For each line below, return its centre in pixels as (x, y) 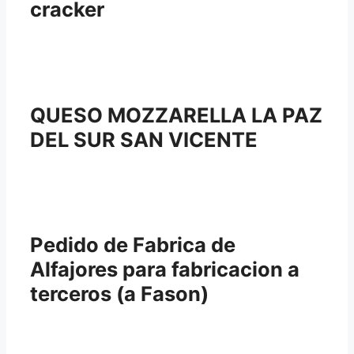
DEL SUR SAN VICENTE (144, 139)
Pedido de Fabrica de (133, 245)
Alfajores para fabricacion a (165, 269)
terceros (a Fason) (119, 294)
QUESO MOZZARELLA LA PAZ (176, 115)
